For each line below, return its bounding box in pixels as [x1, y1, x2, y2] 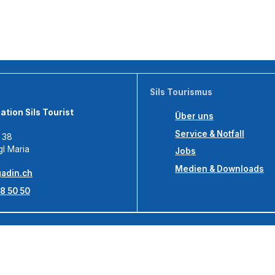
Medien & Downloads [175, 164, 265, 174]
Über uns [175, 110, 214, 121]
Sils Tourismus [150, 87, 213, 97]
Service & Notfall [175, 128, 245, 139]
